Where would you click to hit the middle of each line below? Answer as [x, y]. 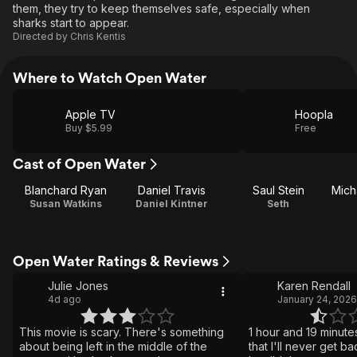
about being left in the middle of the [113, 346]
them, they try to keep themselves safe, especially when [161, 8]
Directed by [41, 36]
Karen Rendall [314, 286]
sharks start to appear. [71, 23]
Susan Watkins [66, 204]
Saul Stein [278, 190]
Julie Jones [78, 286]
